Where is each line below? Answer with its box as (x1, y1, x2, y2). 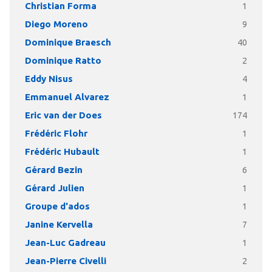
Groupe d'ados (24, 201, 90, 211)
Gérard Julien (24, 183, 84, 193)
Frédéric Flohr (24, 128, 87, 138)
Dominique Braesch (24, 37, 111, 47)
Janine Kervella (24, 219, 93, 229)
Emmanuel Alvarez (24, 92, 109, 102)
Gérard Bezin (24, 165, 83, 175)
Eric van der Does (24, 110, 102, 120)
